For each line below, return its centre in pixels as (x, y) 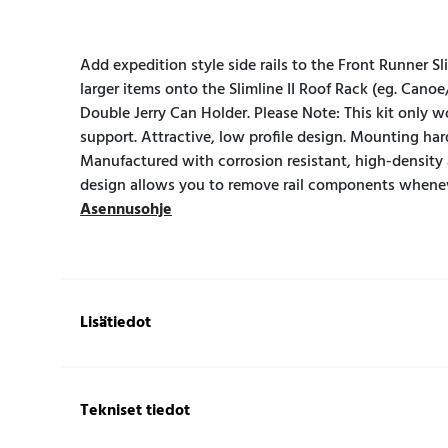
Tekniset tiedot (135, 410)
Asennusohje (126, 209)
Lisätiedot (115, 322)
